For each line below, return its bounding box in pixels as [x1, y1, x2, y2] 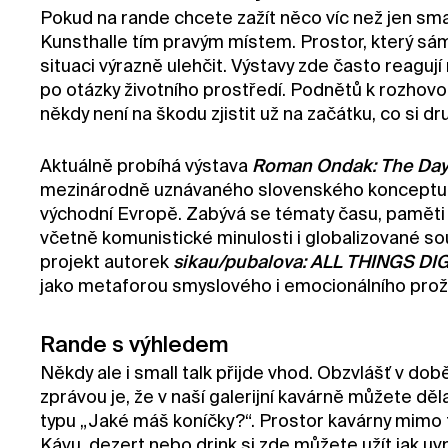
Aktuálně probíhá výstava [40, 157, 252, 176]
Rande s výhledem [40, 334, 229, 357]
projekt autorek [40, 253, 173, 272]
